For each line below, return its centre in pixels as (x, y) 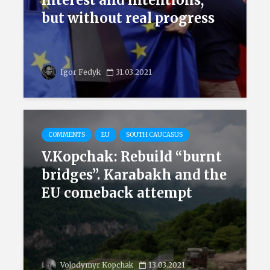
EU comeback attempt (117, 193)
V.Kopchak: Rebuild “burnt (132, 157)
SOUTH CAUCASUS (154, 135)
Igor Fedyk (80, 72)
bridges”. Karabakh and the (134, 175)
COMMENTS (67, 135)
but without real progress (128, 18)
